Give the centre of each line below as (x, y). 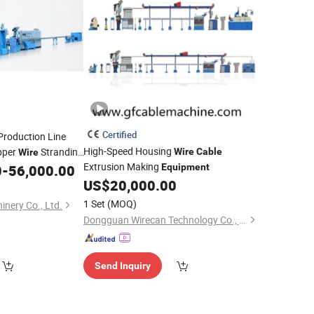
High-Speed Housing (128, 151)
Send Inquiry (122, 266)
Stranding (61, 152)
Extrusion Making (122, 166)
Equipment (185, 167)
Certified (119, 135)
